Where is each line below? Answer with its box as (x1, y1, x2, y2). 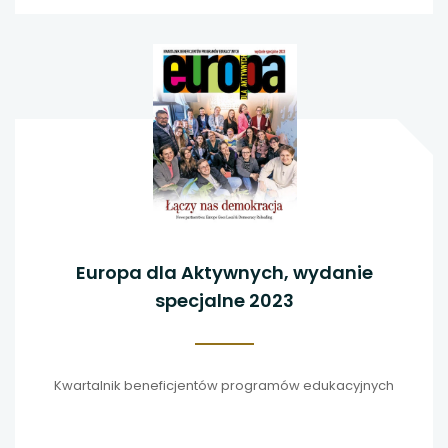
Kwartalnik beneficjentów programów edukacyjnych (54, 376, 394, 395)
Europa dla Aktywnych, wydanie (75, 260, 293, 285)
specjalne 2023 (154, 288, 294, 313)
